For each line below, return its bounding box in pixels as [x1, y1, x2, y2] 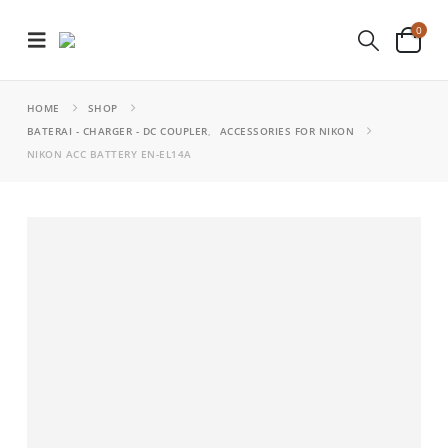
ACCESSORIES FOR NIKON [219, 124, 355, 138]
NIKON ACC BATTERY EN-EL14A [26, 147, 192, 161]
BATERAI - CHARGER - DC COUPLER [26, 124, 208, 138]
